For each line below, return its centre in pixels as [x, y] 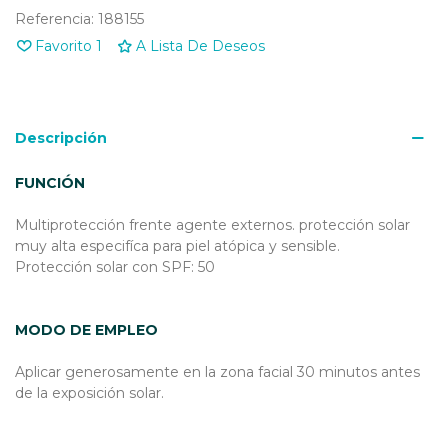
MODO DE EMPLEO [86, 329]
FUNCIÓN [50, 182]
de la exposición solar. [89, 392]
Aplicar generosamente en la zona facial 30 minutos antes [217, 371]
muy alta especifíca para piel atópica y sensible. [177, 245]
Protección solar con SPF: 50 [115, 266]
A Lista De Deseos [200, 45]
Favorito [63, 45]
